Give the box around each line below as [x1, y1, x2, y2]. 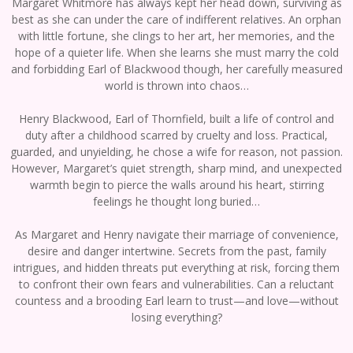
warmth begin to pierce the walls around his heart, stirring [29, 177, 324, 193]
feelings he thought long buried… [93, 194, 260, 210]
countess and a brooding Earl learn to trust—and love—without [14, 293, 339, 309]
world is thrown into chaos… [104, 78, 249, 94]
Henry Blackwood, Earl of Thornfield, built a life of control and [19, 111, 334, 127]
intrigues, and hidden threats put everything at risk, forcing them [13, 260, 340, 276]
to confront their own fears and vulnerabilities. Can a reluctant [19, 277, 334, 292]
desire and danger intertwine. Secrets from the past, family [27, 243, 326, 259]
